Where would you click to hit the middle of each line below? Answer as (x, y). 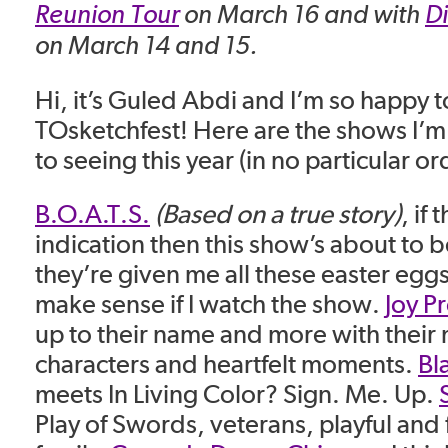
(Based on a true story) (275, 214)
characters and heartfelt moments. (226, 364)
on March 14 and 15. (146, 45)
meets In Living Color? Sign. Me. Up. (237, 394)
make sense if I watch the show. (210, 304)
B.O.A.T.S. (92, 214)
